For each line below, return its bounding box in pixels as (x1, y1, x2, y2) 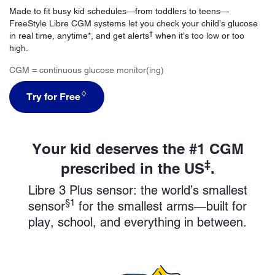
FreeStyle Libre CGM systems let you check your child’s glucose (9, 18, 258, 28)
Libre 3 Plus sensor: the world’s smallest (28, 182, 247, 198)
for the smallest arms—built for (75, 198, 247, 214)
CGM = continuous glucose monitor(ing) (9, 64, 164, 75)
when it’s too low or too (153, 30, 244, 41)
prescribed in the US (60, 159, 204, 177)
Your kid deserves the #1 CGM (31, 139, 244, 157)
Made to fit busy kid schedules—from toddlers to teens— (9, 6, 229, 16)
